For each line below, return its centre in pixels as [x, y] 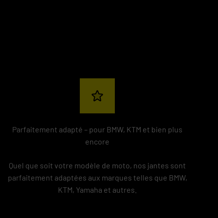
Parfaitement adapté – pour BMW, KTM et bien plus [97, 129]
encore [97, 141]
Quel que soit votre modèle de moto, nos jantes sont [97, 165]
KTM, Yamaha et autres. [97, 190]
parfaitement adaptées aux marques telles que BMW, [97, 177]
